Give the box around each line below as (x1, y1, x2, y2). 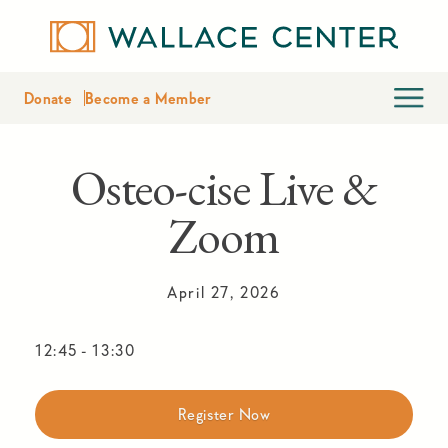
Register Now (177, 406, 271, 422)
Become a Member (84, 90, 212, 106)
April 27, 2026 (167, 284, 281, 300)
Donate (24, 90, 72, 106)
